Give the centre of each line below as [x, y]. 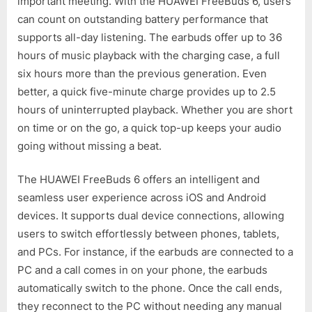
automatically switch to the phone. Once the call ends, [150, 288]
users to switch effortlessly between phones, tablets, [148, 234]
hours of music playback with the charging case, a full [149, 55]
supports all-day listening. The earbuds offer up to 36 [150, 37]
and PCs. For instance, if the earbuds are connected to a [155, 252]
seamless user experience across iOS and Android [142, 198]
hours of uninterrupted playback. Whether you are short [155, 109]
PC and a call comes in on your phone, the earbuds [142, 270]
